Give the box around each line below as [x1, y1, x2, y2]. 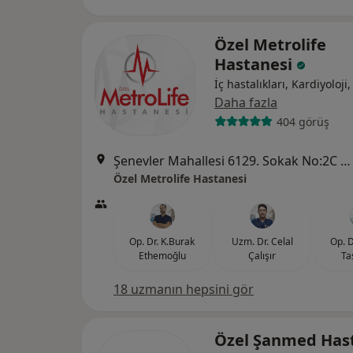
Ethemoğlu [138, 249, 186, 262]
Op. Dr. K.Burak [129, 235, 195, 248]
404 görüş [276, 113, 329, 129]
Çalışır [248, 249, 276, 262]
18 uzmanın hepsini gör [113, 281, 254, 298]
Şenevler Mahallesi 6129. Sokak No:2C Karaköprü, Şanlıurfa [340, 152, 351, 169]
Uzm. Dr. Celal [231, 235, 293, 248]
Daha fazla [214, 94, 277, 111]
